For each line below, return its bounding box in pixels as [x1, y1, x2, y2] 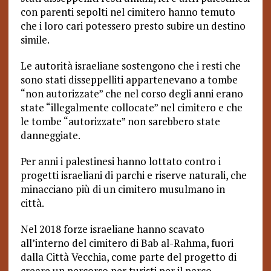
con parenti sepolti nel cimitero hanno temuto [20, 5, 235, 19]
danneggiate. [20, 128, 80, 142]
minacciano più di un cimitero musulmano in [20, 182, 225, 196]
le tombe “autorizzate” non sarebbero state [20, 114, 220, 128]
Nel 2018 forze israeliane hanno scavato [20, 222, 204, 236]
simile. [20, 33, 50, 47]
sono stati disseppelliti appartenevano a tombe [20, 73, 238, 87]
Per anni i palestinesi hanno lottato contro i [20, 154, 221, 168]
